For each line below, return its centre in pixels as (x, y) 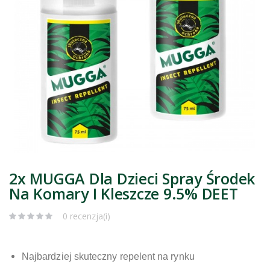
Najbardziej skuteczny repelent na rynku (108, 256)
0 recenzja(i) (86, 216)
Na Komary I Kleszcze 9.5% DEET (124, 193)
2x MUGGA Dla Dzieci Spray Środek (132, 178)
